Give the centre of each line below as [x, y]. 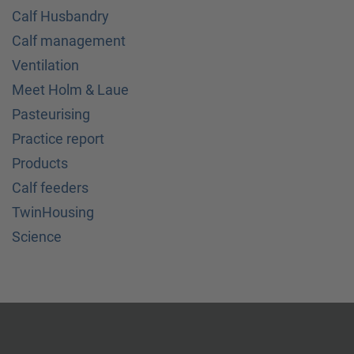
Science [37, 237]
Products [40, 163]
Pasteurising [51, 114]
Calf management [69, 41]
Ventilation [45, 65]
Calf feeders [50, 188]
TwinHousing [53, 212]
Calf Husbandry [60, 16]
